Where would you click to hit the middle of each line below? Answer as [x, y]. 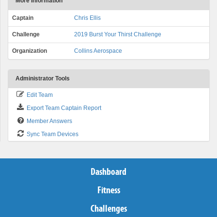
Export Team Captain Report [64, 108]
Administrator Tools [43, 79]
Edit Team [40, 95]
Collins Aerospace [98, 51]
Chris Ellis [87, 18]
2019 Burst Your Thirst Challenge [118, 35]
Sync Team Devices [53, 134]
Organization [30, 51]
